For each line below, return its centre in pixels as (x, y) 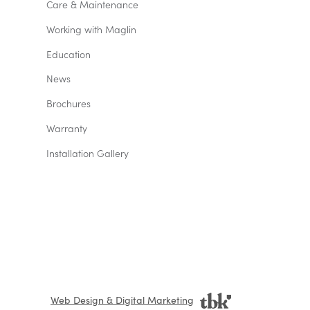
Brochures (69, 104)
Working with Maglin (92, 29)
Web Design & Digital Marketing (122, 300)
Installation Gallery (88, 153)
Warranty (67, 128)
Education (69, 54)
